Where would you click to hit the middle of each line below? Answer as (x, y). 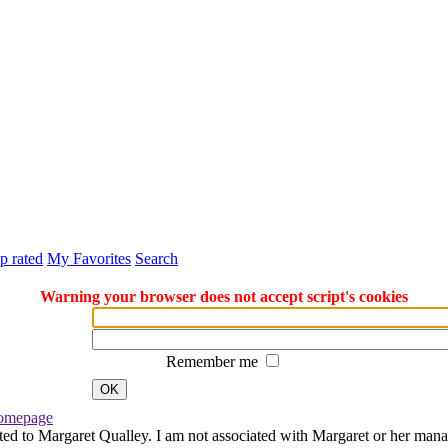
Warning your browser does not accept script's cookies (224, 296)
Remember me (214, 361)
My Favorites (89, 258)
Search (156, 258)
